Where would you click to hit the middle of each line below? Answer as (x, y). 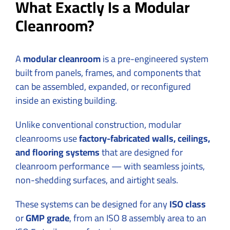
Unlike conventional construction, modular (98, 124)
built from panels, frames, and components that (108, 72)
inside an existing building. (66, 100)
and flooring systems (57, 152)
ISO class (188, 204)
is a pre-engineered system (155, 59)
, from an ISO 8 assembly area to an (138, 218)
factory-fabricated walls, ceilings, (145, 138)
